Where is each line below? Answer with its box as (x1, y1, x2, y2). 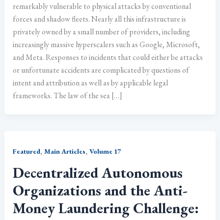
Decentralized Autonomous (13, 163, 183, 183)
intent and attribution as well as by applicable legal (13, 77, 168, 88)
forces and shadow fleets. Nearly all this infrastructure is (13, 13, 187, 24)
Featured (13, 146, 41, 156)
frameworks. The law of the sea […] (13, 90, 123, 101)
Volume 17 (89, 146, 121, 156)
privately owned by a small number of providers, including (13, 26, 191, 37)
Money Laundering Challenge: (13, 198, 199, 218)
